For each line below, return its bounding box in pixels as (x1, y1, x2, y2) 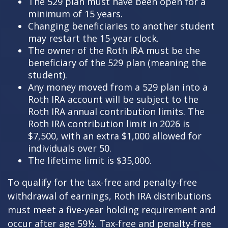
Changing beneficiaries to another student (28, 20, 215, 32)
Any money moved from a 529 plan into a (28, 81, 208, 93)
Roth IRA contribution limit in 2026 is (28, 118, 190, 130)
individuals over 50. (28, 142, 111, 154)
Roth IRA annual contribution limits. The (28, 105, 205, 118)
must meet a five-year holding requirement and (8, 204, 216, 216)
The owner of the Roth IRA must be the (28, 44, 200, 56)
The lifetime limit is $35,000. (28, 154, 152, 166)
